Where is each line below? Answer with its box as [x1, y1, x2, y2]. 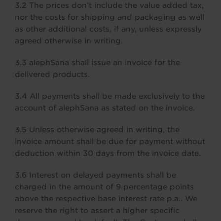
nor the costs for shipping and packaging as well [15, 13, 204, 22]
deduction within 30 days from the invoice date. [15, 149, 201, 158]
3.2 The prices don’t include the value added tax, [15, 1, 204, 10]
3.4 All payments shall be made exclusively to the [15, 92, 205, 101]
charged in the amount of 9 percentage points [15, 183, 194, 191]
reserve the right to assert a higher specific [15, 206, 180, 215]
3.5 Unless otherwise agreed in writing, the [15, 125, 180, 134]
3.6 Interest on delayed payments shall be [15, 171, 176, 180]
